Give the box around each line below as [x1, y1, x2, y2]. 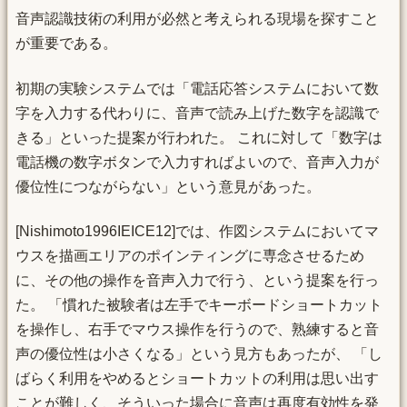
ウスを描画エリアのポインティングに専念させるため [15, 248, 364, 264]
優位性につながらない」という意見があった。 [15, 178, 321, 194]
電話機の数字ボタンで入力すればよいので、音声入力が [15, 154, 379, 170]
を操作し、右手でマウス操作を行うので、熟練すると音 [15, 322, 379, 338]
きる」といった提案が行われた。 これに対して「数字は [15, 129, 382, 145]
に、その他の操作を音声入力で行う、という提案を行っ [15, 273, 379, 289]
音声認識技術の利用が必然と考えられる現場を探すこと [15, 11, 379, 27]
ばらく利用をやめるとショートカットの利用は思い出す [15, 371, 379, 387]
